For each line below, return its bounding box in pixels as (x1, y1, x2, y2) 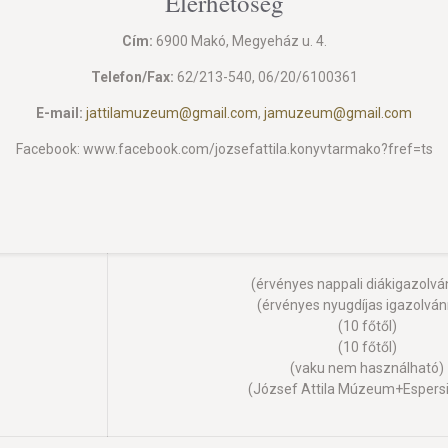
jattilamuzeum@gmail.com (86, 105, 258, 121)
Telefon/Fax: (90, 69, 174, 85)
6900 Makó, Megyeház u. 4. (152, 33, 327, 49)
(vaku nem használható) (290, 360, 444, 376)
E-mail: (36, 105, 83, 121)
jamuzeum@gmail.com (264, 105, 412, 121)
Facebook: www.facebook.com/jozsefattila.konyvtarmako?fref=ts (15, 141, 433, 157)
